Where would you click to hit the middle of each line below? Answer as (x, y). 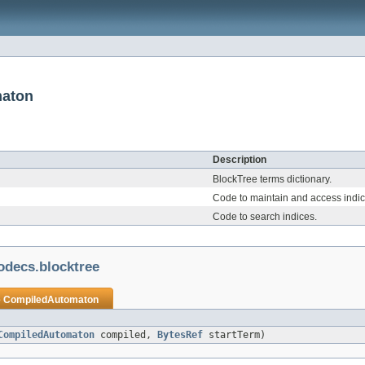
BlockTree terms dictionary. (272, 180)
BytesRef (180, 335)
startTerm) (234, 335)
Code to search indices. (265, 217)
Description (240, 160)
